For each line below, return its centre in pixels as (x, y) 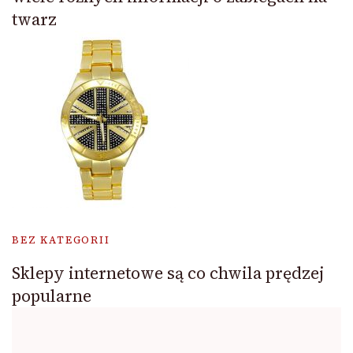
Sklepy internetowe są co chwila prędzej (168, 273)
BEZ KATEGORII (61, 240)
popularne (52, 295)
